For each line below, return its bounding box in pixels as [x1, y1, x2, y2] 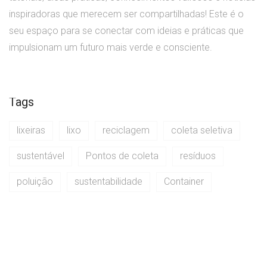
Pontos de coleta [86, 150, 159, 162]
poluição [17, 176, 53, 188]
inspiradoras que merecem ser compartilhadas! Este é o [9, 8, 244, 20]
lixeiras [17, 125, 45, 136]
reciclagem [103, 125, 150, 136]
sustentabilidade [74, 176, 142, 188]
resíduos [180, 150, 216, 162]
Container [164, 176, 204, 188]
